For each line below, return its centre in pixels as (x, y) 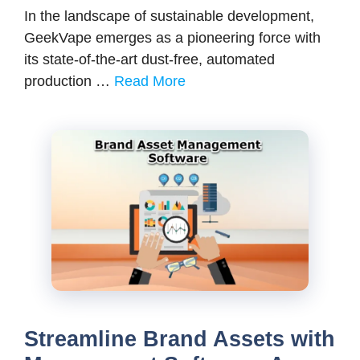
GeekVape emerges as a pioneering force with (172, 38)
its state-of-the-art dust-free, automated (149, 59)
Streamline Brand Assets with (180, 339)
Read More (150, 81)
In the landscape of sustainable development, (169, 16)
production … (69, 81)
